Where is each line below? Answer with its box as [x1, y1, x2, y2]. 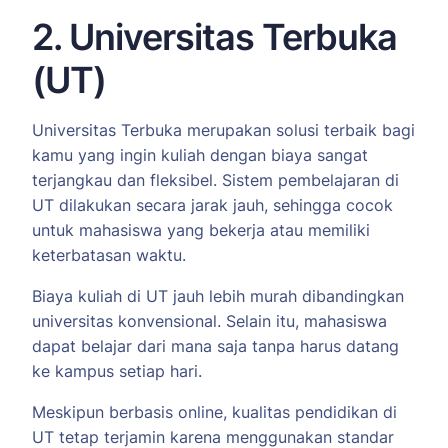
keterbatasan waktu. [32, 245, 186, 266]
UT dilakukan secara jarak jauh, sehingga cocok [32, 195, 393, 216]
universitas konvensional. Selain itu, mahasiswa [32, 311, 387, 332]
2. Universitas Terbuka [32, 15, 397, 60]
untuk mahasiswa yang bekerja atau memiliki [32, 220, 370, 241]
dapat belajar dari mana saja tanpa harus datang [32, 336, 399, 357]
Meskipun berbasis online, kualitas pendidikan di [32, 402, 397, 423]
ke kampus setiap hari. [32, 361, 202, 382]
